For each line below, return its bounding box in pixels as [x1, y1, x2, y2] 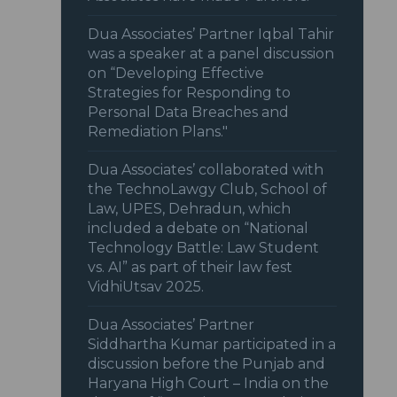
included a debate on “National [88, 220, 309, 237]
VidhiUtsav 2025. [88, 278, 205, 296]
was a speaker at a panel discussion [88, 45, 335, 63]
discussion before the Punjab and [88, 355, 326, 373]
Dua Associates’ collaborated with [88, 161, 324, 179]
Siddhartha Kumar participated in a [88, 336, 337, 354]
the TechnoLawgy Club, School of [88, 181, 328, 198]
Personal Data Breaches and [88, 104, 290, 121]
